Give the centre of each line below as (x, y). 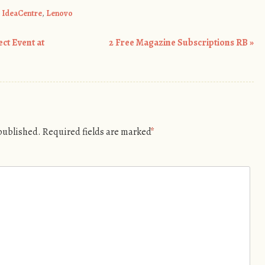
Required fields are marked (97, 132)
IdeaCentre (22, 13)
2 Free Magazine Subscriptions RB (180, 43)
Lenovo (59, 13)
